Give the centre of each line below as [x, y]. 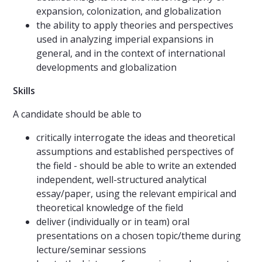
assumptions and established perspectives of [135, 152]
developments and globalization [106, 68]
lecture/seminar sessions [91, 250]
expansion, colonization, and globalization [129, 11]
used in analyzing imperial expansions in [125, 39]
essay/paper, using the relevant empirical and [136, 194]
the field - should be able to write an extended [136, 166]
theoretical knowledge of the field [110, 208]
